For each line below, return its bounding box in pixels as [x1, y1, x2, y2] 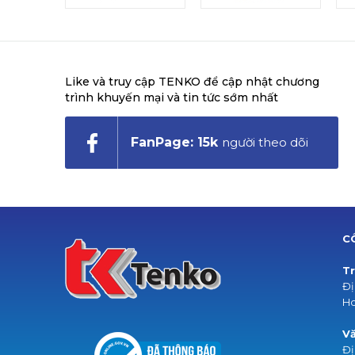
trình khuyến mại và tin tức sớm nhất [65, 90, 278, 105]
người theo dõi [222, 135, 308, 150]
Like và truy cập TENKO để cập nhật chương [65, 74, 319, 89]
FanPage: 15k [131, 135, 218, 150]
